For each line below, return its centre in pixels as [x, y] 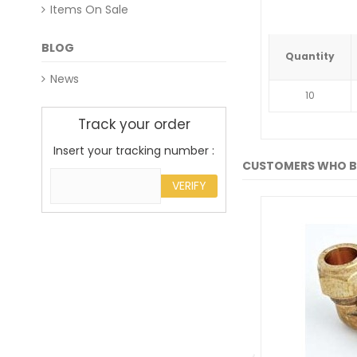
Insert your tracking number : [134, 151]
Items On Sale [89, 10]
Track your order [134, 124]
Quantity [310, 57]
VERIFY [189, 186]
